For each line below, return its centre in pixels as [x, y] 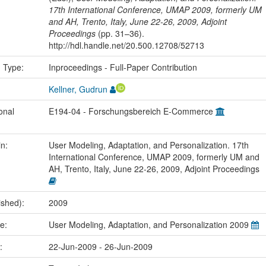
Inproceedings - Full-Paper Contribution [123, 67]
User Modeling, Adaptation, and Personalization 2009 [150, 224]
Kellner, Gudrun [78, 89]
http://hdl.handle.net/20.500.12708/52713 [126, 45]
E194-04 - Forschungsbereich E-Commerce [132, 111]
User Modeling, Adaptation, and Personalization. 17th [148, 145]
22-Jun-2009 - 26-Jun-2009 [100, 246]
